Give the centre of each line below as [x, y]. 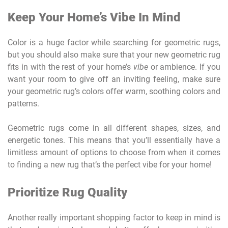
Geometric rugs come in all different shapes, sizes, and [114, 128]
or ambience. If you [184, 67]
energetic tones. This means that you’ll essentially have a [114, 140]
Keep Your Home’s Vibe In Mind [94, 18]
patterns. [23, 104]
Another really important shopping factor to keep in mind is [114, 218]
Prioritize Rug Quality [67, 193]
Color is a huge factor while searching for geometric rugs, [114, 43]
